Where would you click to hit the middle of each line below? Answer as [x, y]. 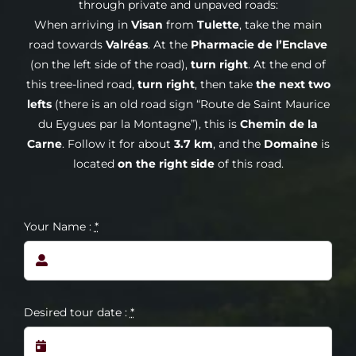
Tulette [218, 24]
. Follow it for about [118, 143]
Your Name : [59, 226]
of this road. [249, 163]
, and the [238, 143]
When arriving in [83, 24]
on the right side [166, 163]
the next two [293, 84]
